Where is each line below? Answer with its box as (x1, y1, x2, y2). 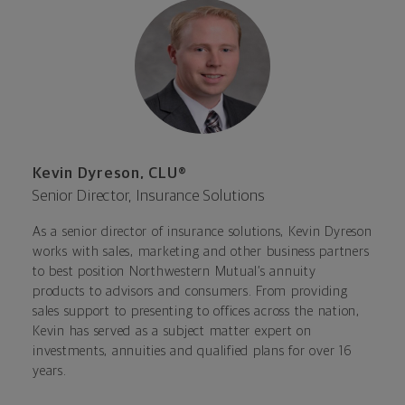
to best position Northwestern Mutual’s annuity (33, 265, 316, 279)
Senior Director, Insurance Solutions (33, 189, 265, 205)
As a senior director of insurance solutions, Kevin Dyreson (33, 225, 372, 240)
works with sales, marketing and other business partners (33, 245, 370, 259)
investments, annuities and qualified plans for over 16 (33, 344, 353, 359)
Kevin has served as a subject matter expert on (33, 325, 312, 339)
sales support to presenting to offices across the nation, (33, 305, 360, 319)
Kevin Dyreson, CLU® (33, 166, 187, 183)
